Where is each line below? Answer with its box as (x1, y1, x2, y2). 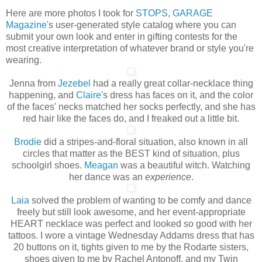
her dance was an (68, 171, 145, 182)
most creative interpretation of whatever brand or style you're (6, 43, 254, 53)
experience (144, 171, 191, 182)
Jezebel (57, 78, 91, 88)
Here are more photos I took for (6, 8, 136, 18)
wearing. (6, 54, 42, 65)
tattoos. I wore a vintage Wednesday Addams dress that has (8, 230, 254, 240)
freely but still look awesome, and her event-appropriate (16, 206, 246, 217)
